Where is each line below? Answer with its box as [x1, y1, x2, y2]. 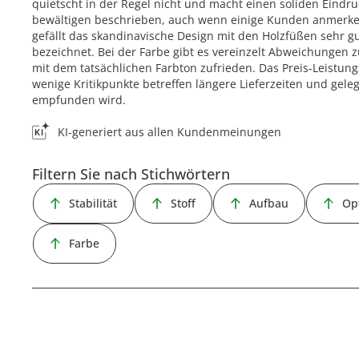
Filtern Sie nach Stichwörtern [32, 164, 231, 184]
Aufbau [249, 196, 289, 211]
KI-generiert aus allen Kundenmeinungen [58, 124, 282, 139]
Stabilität [69, 196, 118, 211]
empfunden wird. [32, 92, 127, 107]
